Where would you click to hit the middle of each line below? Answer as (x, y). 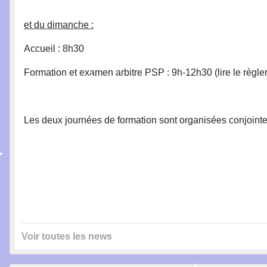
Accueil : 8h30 (54, 48)
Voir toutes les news (67, 236)
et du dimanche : (59, 24)
